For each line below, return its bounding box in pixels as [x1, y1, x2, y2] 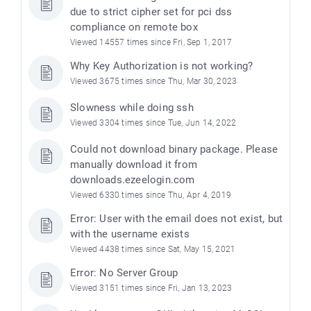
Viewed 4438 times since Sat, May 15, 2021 [70, 244, 236, 255]
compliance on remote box [70, 21, 198, 34]
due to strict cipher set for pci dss [70, 6, 233, 19]
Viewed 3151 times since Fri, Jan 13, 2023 [70, 283, 233, 294]
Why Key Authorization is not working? [70, 60, 253, 73]
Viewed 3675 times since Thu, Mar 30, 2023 [70, 76, 237, 87]
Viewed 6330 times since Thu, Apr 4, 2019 [70, 190, 231, 201]
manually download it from [70, 158, 197, 171]
